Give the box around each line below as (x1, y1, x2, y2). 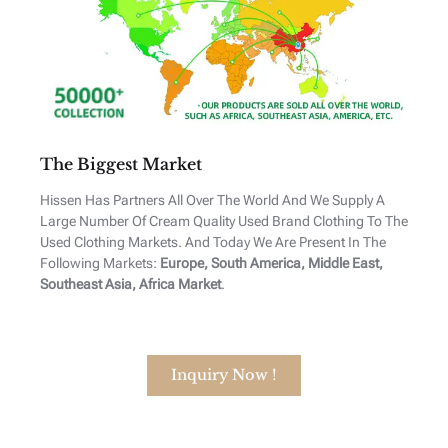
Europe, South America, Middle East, (160, 254, 383, 271)
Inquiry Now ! (171, 365, 277, 384)
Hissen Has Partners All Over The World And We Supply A (40, 191, 385, 208)
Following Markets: (40, 254, 160, 271)
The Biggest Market (40, 153, 202, 174)
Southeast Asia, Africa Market (40, 275, 221, 292)
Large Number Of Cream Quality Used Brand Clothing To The (40, 212, 408, 229)
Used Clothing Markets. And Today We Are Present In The (40, 233, 386, 250)
